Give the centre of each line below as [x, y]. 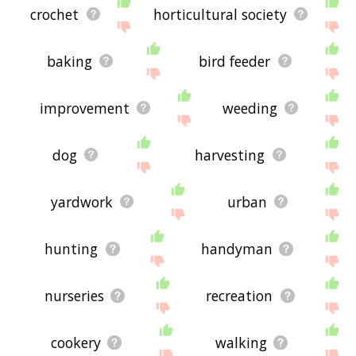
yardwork [81, 201]
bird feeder [235, 61]
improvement [85, 108]
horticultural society [220, 14]
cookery [75, 342]
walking [241, 342]
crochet [55, 14]
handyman [236, 248]
